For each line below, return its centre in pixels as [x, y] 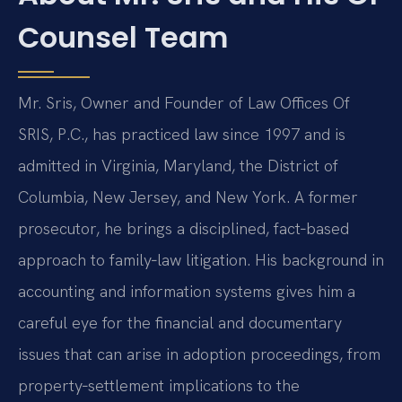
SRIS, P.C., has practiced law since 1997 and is [182, 135]
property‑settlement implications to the [159, 386]
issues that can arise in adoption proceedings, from [199, 354]
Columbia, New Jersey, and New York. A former [188, 197]
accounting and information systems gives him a [187, 292]
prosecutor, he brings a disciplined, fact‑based [184, 229]
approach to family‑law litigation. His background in [201, 260]
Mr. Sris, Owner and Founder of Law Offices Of [184, 103]
